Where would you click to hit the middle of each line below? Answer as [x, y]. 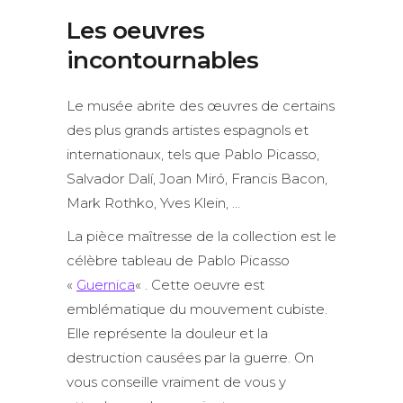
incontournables [163, 61]
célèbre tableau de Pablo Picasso [178, 261]
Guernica [106, 285]
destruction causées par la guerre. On [190, 358]
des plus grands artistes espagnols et [188, 130]
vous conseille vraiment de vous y [176, 382]
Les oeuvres [136, 31]
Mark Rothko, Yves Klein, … [153, 203]
